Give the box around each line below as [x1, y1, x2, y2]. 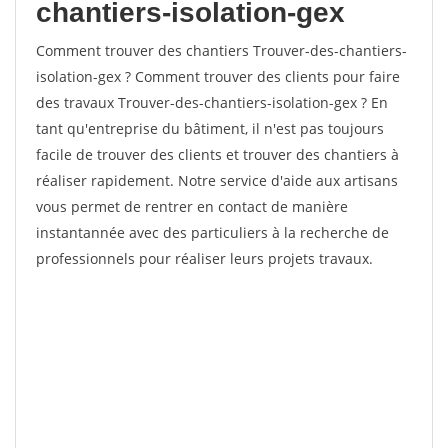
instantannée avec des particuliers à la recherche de [36, 223, 389, 242]
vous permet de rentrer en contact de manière [36, 197, 348, 216]
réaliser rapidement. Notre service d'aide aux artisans [36, 171, 398, 190]
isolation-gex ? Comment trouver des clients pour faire [36, 67, 400, 86]
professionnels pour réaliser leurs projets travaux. [36, 249, 373, 268]
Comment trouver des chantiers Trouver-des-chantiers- [36, 41, 407, 60]
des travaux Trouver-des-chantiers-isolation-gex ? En [36, 93, 388, 112]
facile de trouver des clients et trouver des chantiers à [36, 145, 399, 164]
